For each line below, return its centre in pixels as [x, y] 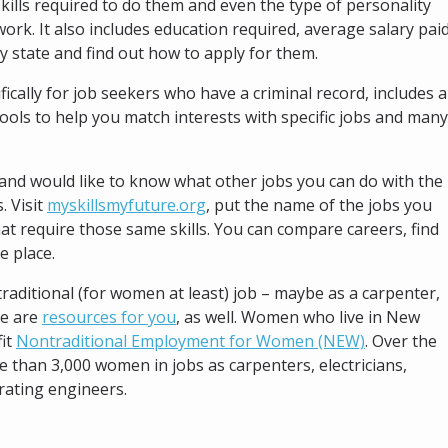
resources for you [109, 316]
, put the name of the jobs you [319, 204]
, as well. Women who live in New [298, 316]
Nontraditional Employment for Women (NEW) [190, 340]
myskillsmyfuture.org [126, 204]
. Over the [401, 340]
